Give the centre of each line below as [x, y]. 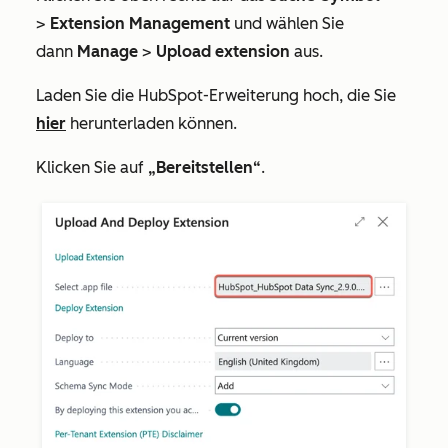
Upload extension [223, 52]
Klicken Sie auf [92, 168]
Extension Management [140, 24]
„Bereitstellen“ [204, 168]
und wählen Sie [287, 24]
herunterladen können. [151, 124]
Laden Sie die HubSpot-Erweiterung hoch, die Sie [216, 96]
